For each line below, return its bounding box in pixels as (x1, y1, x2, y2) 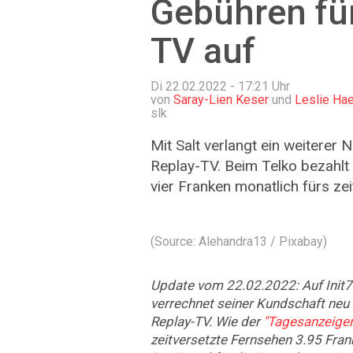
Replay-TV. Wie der (150, 314, 263, 329)
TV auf (150, 30, 255, 72)
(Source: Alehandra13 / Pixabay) (150, 234, 327, 249)
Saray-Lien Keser (173, 91, 269, 107)
